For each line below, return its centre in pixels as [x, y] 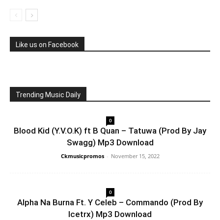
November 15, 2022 [135, 156]
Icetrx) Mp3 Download [110, 214]
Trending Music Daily [48, 95]
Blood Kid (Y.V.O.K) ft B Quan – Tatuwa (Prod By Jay [110, 131]
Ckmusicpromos [82, 156]
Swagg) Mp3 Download [110, 142]
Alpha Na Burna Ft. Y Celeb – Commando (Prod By [110, 202]
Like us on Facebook [47, 45]
